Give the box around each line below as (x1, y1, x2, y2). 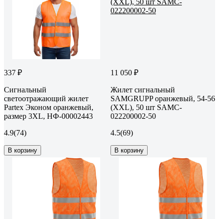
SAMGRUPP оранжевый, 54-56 (110, 94, 215, 103)
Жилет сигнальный (110, 85, 175, 94)
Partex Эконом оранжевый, (4, 103, 93, 111)
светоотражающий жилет (4, 94, 88, 103)
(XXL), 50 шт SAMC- (110, 103, 182, 111)
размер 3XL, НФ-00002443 (4, 111, 93, 120)
